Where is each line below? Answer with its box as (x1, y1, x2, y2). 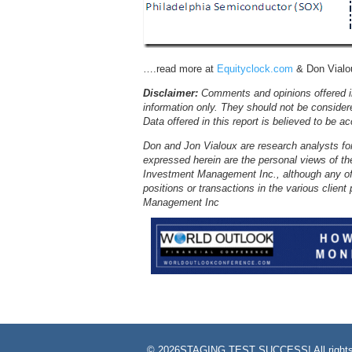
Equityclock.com (217, 63, 293, 75)
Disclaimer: (143, 87, 198, 99)
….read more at (143, 63, 217, 75)
